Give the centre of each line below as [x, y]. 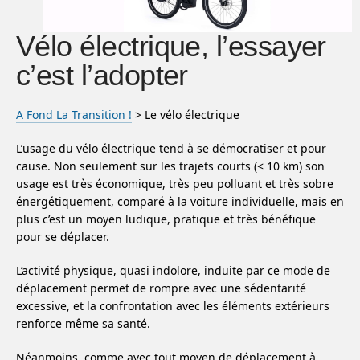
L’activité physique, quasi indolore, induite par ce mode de [173, 270]
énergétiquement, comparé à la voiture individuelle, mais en [180, 201]
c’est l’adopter [102, 75]
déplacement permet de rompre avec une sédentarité [161, 288]
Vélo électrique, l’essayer [171, 46]
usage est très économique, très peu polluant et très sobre [175, 184]
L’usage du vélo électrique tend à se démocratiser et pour [171, 148]
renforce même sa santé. [85, 323]
